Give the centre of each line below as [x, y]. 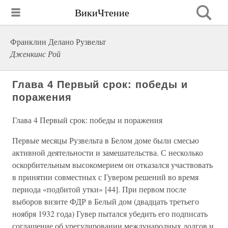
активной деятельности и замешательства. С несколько [108, 152]
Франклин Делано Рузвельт [58, 41]
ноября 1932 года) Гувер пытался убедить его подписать [110, 213]
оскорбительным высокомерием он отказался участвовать [112, 165]
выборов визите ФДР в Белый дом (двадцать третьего [106, 201]
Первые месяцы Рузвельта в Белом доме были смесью [106, 140]
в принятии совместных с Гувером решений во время [105, 177]
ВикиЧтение [102, 12]
